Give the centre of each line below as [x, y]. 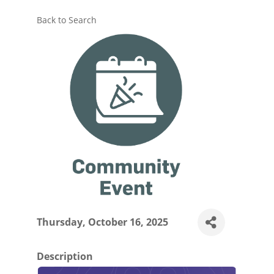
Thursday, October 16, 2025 [102, 222]
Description [65, 257]
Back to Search [66, 20]
